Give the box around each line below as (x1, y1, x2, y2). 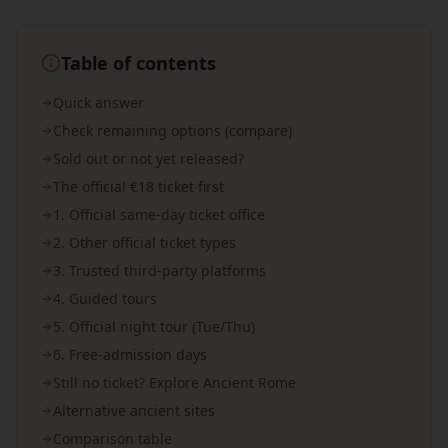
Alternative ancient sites (53, 401, 215, 420)
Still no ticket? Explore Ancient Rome (53, 373, 296, 392)
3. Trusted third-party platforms (53, 261, 266, 280)
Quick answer (53, 93, 144, 112)
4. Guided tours (53, 289, 157, 308)
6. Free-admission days (53, 345, 207, 364)
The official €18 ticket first (53, 177, 224, 196)
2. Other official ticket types (53, 233, 236, 252)
